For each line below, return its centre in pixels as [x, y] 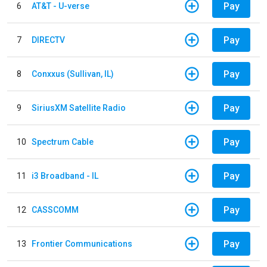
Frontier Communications [82, 243]
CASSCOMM [55, 209]
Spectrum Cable [63, 142]
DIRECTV [48, 40]
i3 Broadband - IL [65, 176]
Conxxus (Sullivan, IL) [73, 74]
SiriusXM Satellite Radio [79, 108]
